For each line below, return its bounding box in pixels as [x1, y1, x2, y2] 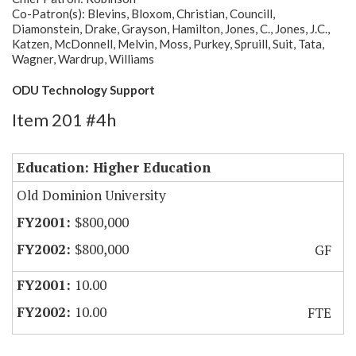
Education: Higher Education [17, 158, 211, 177]
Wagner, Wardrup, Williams [12, 52, 154, 67]
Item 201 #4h [12, 109, 116, 131]
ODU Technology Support [12, 83, 155, 98]
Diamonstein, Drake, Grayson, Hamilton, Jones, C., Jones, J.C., [12, 21, 330, 37]
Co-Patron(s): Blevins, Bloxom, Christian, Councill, [12, 6, 275, 21]
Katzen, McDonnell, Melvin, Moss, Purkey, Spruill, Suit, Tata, [12, 37, 324, 52]
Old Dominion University [17, 186, 166, 205]
